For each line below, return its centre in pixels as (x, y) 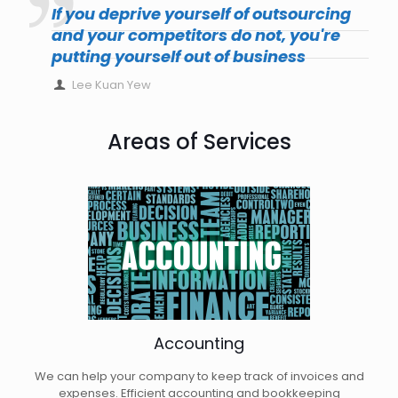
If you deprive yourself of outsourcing (201, 14)
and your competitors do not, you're (196, 36)
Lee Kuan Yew (112, 85)
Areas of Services (199, 142)
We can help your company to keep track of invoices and (199, 377)
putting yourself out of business (179, 57)
